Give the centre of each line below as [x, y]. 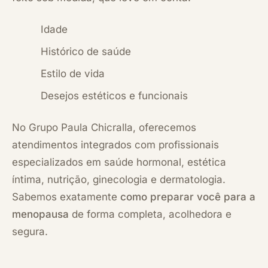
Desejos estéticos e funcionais [114, 95]
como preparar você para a [188, 197]
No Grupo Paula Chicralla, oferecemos [104, 127]
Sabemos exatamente [66, 197]
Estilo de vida [73, 73]
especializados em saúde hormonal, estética [119, 162]
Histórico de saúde [86, 51]
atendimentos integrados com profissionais [115, 144]
